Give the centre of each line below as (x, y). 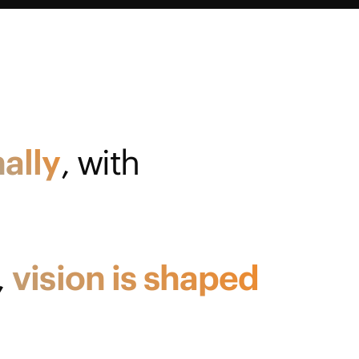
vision (59, 277)
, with (100, 162)
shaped (201, 277)
